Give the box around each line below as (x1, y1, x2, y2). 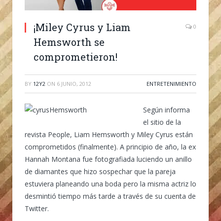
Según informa (143, 105, 190, 114)
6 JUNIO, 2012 (57, 79, 91, 87)
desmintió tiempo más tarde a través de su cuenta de (25, 191, 196, 201)
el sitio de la (143, 117, 181, 127)
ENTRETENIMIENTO (147, 79, 196, 87)
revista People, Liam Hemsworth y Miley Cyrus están (25, 129, 193, 139)
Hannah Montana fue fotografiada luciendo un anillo (25, 154, 192, 164)
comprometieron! (34, 50, 117, 63)
